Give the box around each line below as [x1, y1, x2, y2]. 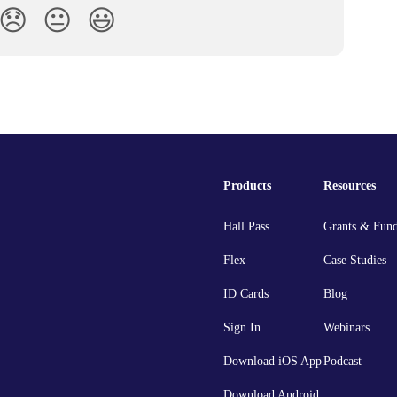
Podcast [323, 354, 362, 369]
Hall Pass [223, 220, 269, 234]
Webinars [323, 321, 370, 335]
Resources [323, 179, 376, 193]
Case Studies [323, 253, 386, 268]
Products [223, 179, 271, 193]
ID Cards [223, 287, 269, 301]
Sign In [223, 321, 261, 335]
